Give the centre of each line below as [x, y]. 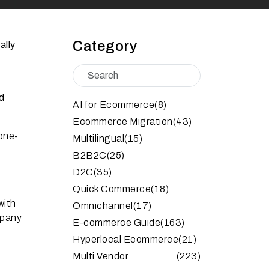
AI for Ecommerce [113, 104]
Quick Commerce [112, 189]
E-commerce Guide [116, 222]
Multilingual [98, 138]
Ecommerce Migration [123, 121]
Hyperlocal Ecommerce [125, 239]
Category [105, 46]
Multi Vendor [101, 256]
